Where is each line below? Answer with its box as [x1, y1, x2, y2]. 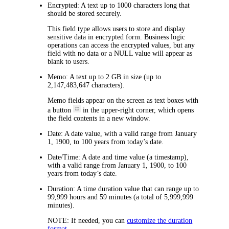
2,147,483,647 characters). [48, 81, 125, 89]
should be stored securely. [48, 9, 122, 17]
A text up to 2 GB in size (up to [68, 73, 162, 81]
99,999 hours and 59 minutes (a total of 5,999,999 [48, 193, 194, 201]
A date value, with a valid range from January [63, 129, 197, 138]
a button [48, 106, 74, 114]
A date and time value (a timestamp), [80, 153, 189, 161]
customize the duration [127, 216, 193, 224]
